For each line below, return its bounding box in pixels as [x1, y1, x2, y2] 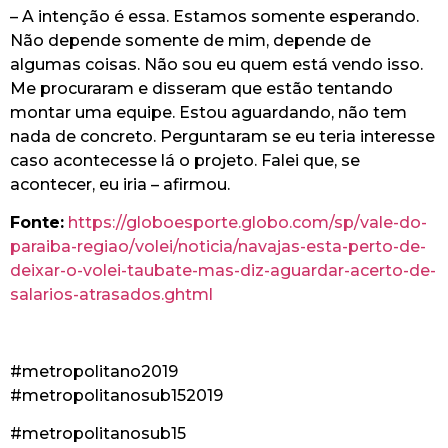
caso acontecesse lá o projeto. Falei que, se [10, 150, 360, 170]
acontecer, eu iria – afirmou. [10, 174, 230, 194]
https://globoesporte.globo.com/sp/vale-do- [68, 213, 427, 233]
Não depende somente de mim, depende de [10, 30, 371, 50]
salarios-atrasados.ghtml [10, 285, 213, 305]
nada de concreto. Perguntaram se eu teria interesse [10, 126, 435, 146]
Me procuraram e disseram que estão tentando [10, 78, 393, 98]
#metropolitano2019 [10, 361, 178, 381]
